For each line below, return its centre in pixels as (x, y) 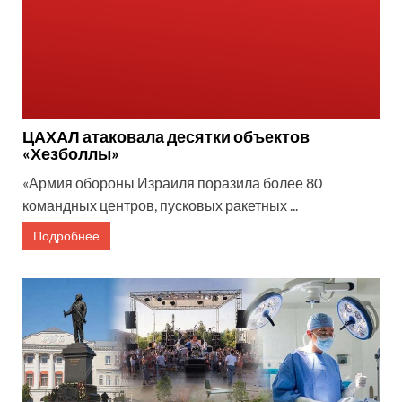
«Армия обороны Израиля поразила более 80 (172, 182)
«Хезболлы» (71, 153)
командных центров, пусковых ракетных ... (160, 205)
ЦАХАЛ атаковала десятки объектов (166, 136)
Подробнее (66, 235)
